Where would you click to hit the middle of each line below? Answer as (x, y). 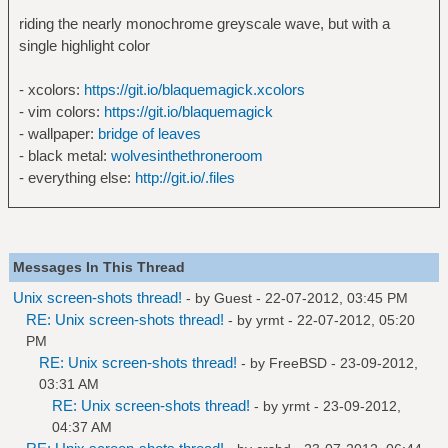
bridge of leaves (149, 133)
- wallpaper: (58, 133)
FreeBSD (298, 362)
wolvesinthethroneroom (186, 155)
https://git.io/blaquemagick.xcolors (194, 89)
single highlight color (84, 45)
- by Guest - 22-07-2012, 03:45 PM (297, 297)
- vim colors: (61, 111)
